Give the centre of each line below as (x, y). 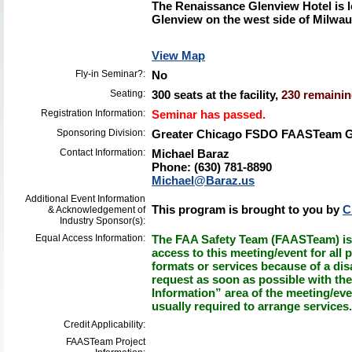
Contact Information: (103, 152)
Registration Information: (93, 113)
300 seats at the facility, (216, 95)
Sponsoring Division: (101, 133)
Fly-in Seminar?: (110, 74)
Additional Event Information (85, 199)
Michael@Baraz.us (203, 180)
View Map (178, 55)
